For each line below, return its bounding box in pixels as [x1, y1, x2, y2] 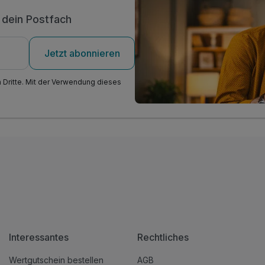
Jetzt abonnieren [44, 47, 120, 60]
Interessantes [8, 231, 69, 244]
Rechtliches [137, 231, 189, 244]
